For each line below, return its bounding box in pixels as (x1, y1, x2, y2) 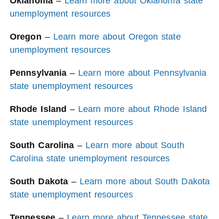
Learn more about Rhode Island (78, 104, 207, 114)
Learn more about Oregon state (53, 32, 181, 42)
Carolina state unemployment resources (10, 153, 170, 163)
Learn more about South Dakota (79, 176, 210, 186)
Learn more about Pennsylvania (78, 68, 207, 78)
